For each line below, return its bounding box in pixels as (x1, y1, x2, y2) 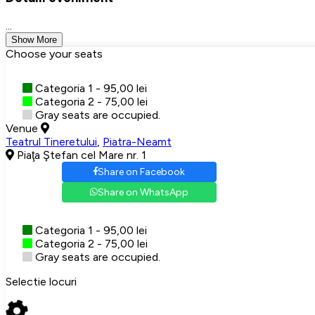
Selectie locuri (6, 274, 77, 288)
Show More (11, 34, 57, 45)
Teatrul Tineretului (6, 134, 97, 148)
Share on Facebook (98, 165, 185, 178)
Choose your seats (6, 46, 103, 60)
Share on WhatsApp (98, 186, 188, 198)
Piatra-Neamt (103, 134, 172, 148)
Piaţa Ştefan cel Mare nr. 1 (14, 148, 146, 162)
